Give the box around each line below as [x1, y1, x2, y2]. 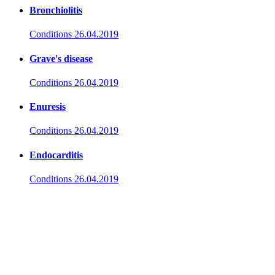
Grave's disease [29, 53, 93, 64]
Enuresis [29, 101, 66, 112]
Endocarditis [29, 149, 83, 160]
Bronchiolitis [29, 5, 82, 15]
